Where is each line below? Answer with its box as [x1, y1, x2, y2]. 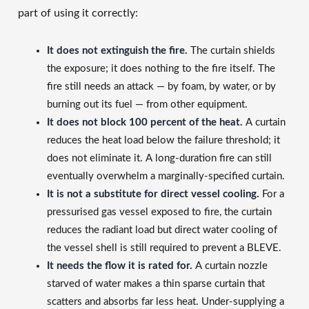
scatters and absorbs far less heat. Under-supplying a [47, 296, 284, 307]
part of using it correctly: [18, 7, 138, 19]
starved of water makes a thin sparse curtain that [47, 278, 265, 289]
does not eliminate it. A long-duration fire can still [47, 152, 272, 163]
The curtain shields [188, 45, 275, 56]
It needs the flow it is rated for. [47, 260, 192, 271]
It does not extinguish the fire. [47, 45, 188, 56]
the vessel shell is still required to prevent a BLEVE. [47, 242, 281, 253]
